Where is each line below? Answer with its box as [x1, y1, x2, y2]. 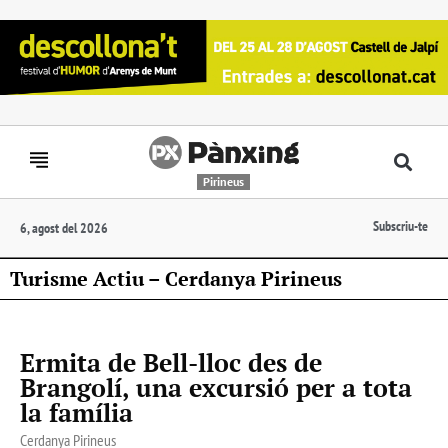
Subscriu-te [373, 216, 428, 235]
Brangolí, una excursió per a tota [20, 370, 412, 404]
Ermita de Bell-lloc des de [20, 345, 322, 379]
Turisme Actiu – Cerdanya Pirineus [10, 264, 342, 292]
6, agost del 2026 [20, 218, 108, 237]
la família [20, 395, 133, 429]
